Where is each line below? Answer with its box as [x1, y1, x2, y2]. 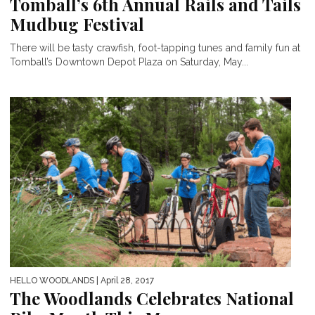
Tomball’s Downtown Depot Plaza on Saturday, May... [10, 56, 248, 68]
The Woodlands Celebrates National [10, 287, 294, 310]
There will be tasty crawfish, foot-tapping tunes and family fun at [10, 42, 300, 54]
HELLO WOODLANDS [10, 276, 94, 286]
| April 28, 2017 [94, 276, 154, 286]
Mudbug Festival [10, 13, 144, 36]
